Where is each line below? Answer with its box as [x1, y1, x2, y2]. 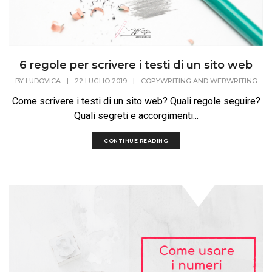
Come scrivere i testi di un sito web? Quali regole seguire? [12, 95, 260, 107]
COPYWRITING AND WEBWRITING [140, 76, 257, 85]
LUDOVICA [25, 76, 61, 85]
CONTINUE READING [104, 137, 168, 144]
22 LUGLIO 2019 [74, 76, 127, 85]
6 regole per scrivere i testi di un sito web [19, 58, 253, 72]
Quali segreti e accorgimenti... [73, 109, 199, 121]
